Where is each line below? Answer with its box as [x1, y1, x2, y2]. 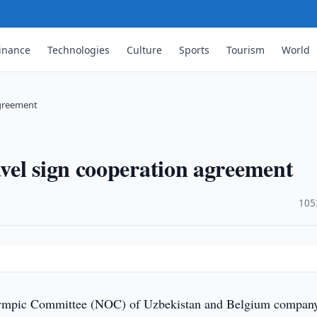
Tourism [226, 42, 265, 57]
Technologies [47, 42, 110, 57]
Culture [127, 42, 163, 57]
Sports [179, 42, 210, 57]
